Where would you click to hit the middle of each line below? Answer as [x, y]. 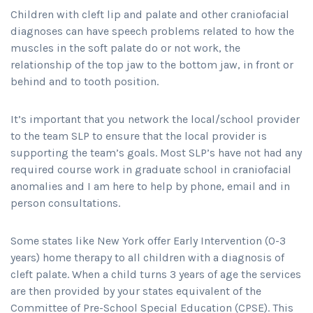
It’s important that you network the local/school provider [155, 119]
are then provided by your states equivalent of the [136, 291]
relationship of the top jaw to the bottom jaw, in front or [152, 65]
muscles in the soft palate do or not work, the [125, 48]
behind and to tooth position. [85, 82]
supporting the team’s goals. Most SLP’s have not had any [156, 153]
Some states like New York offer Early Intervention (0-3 [148, 241]
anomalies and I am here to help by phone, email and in [150, 187]
